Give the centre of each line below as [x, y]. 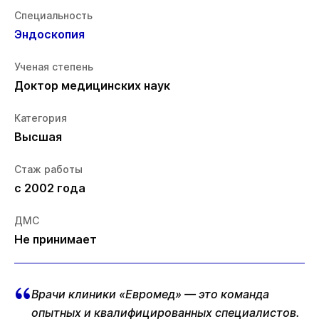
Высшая [38, 137]
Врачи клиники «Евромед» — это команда [150, 294]
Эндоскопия [49, 35]
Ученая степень [54, 67]
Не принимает [56, 240]
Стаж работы [48, 169]
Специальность [53, 16]
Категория [41, 118]
